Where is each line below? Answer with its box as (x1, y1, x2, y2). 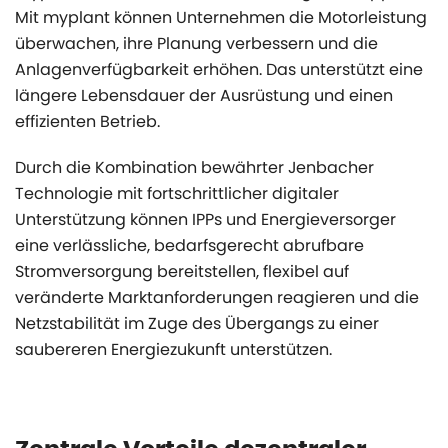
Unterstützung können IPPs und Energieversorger (15, 208, 396, 231)
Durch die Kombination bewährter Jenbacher (15, 156, 374, 179)
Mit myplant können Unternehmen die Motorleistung (15, 6, 427, 29)
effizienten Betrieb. (15, 110, 160, 133)
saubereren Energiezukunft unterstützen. (15, 338, 332, 361)
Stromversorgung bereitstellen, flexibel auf (15, 260, 349, 283)
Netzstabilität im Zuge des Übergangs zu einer (15, 312, 379, 335)
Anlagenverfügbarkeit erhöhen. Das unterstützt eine (15, 58, 423, 81)
